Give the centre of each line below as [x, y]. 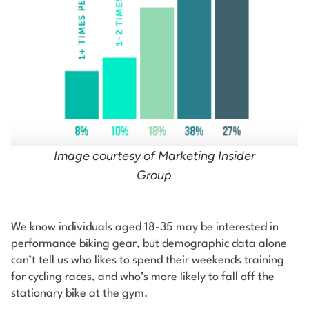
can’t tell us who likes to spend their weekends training [148, 260]
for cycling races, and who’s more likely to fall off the [143, 277]
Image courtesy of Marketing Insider [154, 156]
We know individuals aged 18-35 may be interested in [145, 227]
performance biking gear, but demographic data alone [149, 243]
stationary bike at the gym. [81, 293]
